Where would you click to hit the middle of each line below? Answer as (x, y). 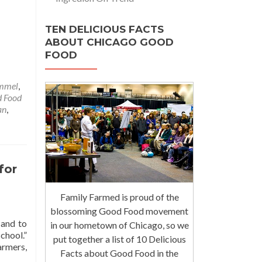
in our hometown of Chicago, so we (119, 225)
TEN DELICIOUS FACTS (104, 29)
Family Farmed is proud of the (119, 196)
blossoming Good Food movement (119, 211)
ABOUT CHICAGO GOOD (109, 42)
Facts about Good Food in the (119, 253)
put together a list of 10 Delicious (119, 239)
